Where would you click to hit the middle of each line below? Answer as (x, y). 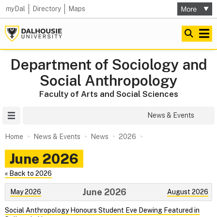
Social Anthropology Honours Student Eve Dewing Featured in (102, 210)
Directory (47, 9)
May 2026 (26, 192)
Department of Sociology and (108, 64)
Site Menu (36, 115)
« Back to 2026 (28, 173)
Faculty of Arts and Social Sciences (108, 94)
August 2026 (188, 192)
